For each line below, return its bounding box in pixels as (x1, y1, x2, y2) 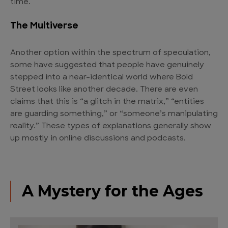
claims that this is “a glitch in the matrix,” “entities (10, 98, 204, 106)
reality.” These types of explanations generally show (10, 122, 211, 130)
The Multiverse (10, 21, 78, 31)
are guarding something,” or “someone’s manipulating (10, 110, 218, 118)
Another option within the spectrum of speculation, (10, 49, 211, 57)
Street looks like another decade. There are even (10, 85, 198, 94)
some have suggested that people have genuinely (10, 61, 204, 69)
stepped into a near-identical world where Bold (10, 73, 193, 81)
